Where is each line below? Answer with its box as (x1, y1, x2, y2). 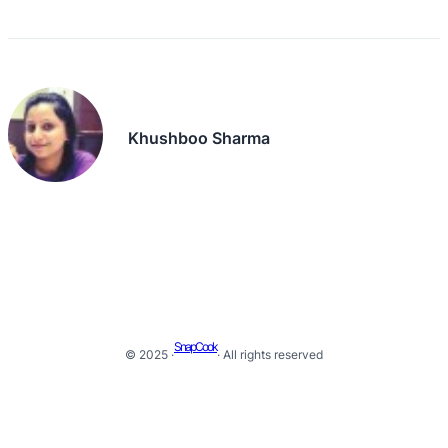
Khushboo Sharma (128, 127, 271, 148)
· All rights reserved (217, 347, 323, 363)
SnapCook (174, 339, 217, 354)
